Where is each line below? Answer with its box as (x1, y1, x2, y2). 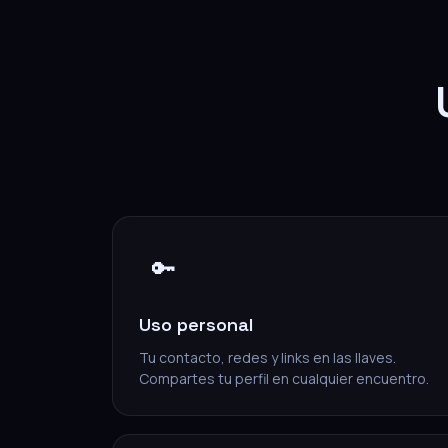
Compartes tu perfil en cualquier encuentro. (139, 369, 429, 388)
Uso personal (139, 313, 253, 336)
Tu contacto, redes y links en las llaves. (139, 348, 396, 367)
